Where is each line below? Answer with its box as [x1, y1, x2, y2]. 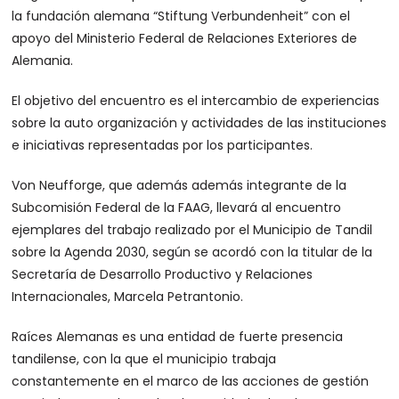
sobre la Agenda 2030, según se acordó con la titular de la [12, 243, 373, 261]
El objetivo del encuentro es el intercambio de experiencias [12, 92, 380, 110]
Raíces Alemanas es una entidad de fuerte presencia [12, 328, 344, 346]
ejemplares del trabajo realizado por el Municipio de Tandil [12, 221, 373, 239]
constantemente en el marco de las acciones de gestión [12, 372, 370, 390]
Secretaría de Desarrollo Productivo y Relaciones [12, 265, 313, 283]
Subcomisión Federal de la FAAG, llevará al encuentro [12, 199, 342, 216]
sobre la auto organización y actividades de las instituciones [12, 114, 387, 132]
